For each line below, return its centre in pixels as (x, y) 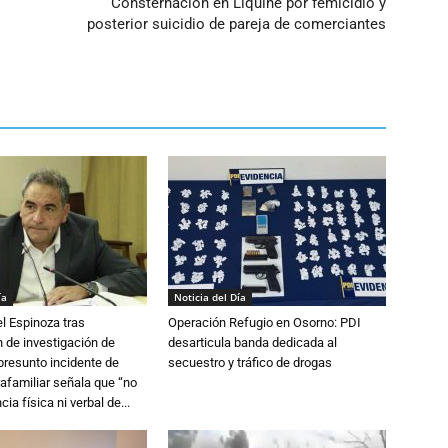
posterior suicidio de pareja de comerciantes (236, 23)
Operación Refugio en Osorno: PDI (264, 322)
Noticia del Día (210, 296)
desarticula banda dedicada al (252, 342)
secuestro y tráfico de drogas (250, 362)
